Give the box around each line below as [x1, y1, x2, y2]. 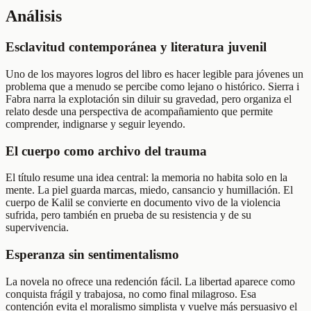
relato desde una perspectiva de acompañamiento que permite [6, 105, 273, 117]
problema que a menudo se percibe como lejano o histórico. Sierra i [6, 80, 299, 92]
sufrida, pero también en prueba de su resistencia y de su [6, 209, 251, 221]
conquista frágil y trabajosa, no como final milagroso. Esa [6, 287, 256, 300]
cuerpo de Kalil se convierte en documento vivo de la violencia [6, 196, 280, 209]
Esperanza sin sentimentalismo [6, 247, 179, 262]
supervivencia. [6, 221, 69, 234]
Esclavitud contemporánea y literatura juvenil [6, 40, 267, 55]
